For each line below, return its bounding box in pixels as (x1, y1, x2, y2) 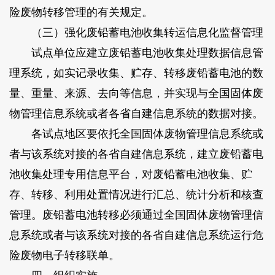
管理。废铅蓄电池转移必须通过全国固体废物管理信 (9, 208, 263, 221)
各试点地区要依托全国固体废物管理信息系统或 (9, 127, 263, 140)
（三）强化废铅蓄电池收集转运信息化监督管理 (9, 26, 263, 39)
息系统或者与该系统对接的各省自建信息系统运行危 (9, 228, 263, 241)
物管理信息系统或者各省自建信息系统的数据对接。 (9, 107, 263, 120)
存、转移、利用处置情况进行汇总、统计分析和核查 (9, 188, 263, 201)
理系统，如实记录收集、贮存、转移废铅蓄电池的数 (9, 66, 263, 79)
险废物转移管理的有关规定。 (9, 6, 153, 18)
